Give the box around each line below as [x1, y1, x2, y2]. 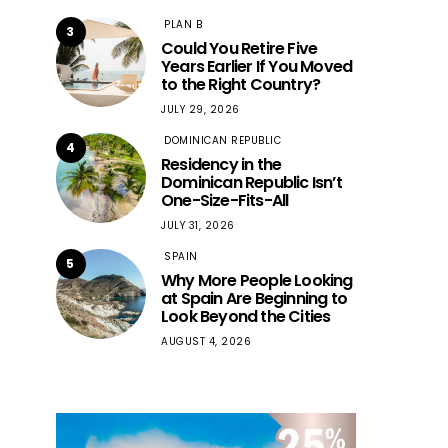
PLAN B [164, 17, 202, 32]
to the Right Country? [161, 73, 321, 96]
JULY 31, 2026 [161, 218, 235, 233]
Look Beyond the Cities [161, 305, 331, 328]
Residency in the [161, 153, 282, 176]
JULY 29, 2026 [161, 102, 240, 117]
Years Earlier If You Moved [161, 55, 353, 78]
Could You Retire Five [161, 37, 318, 60]
